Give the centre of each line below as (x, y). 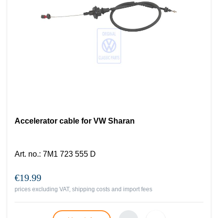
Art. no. (27, 154)
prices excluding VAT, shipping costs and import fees (83, 189)
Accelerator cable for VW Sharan (75, 121)
